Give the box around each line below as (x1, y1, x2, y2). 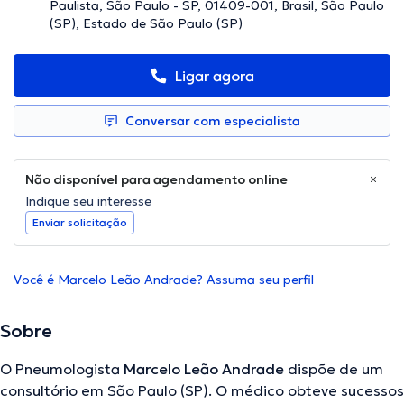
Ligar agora (175, 67, 254, 86)
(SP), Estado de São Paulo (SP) (50, 15, 243, 32)
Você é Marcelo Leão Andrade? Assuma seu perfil (14, 271, 314, 289)
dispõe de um (284, 360, 383, 379)
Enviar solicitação (32, 216, 127, 230)
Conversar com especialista (125, 113, 300, 130)
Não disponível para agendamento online (25, 171, 288, 188)
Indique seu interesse (25, 193, 151, 210)
